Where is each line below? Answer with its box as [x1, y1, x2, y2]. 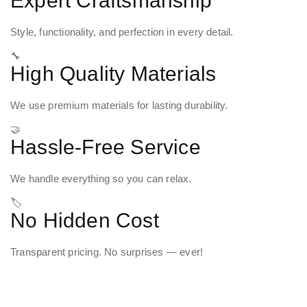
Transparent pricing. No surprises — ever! [10, 246, 204, 258]
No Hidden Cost [10, 209, 159, 232]
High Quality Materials [10, 62, 217, 86]
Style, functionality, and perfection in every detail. [10, 26, 234, 38]
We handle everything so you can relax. [10, 173, 192, 185]
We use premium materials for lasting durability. [10, 99, 228, 112]
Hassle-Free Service [10, 136, 201, 159]
